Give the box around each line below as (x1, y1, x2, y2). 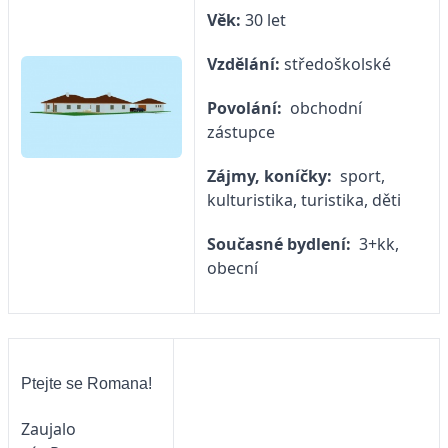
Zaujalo (21, 418, 76, 441)
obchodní (286, 97, 362, 120)
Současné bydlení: (207, 233, 355, 256)
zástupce (207, 121, 275, 144)
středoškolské (284, 53, 391, 76)
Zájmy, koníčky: (207, 165, 336, 188)
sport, (336, 165, 385, 188)
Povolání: (207, 97, 286, 120)
